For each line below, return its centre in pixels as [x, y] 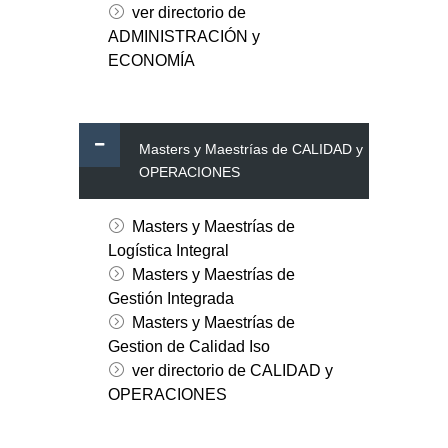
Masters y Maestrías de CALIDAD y [251, 149]
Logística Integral [168, 251]
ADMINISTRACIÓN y [183, 37]
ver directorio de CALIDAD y [232, 371]
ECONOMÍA [151, 61]
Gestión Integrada [170, 299]
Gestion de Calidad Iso [188, 347]
